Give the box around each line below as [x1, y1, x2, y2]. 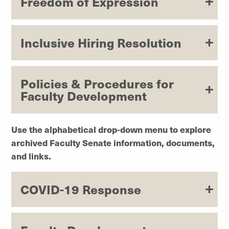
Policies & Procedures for [20, 75, 174, 93]
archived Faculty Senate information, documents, [11, 136, 215, 149]
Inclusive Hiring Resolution [20, 34, 181, 52]
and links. [11, 149, 51, 162]
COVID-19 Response [20, 180, 141, 198]
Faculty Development [20, 87, 147, 105]
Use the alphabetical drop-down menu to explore [11, 123, 211, 135]
